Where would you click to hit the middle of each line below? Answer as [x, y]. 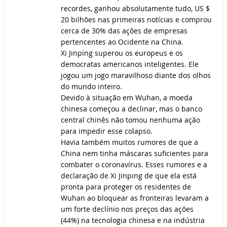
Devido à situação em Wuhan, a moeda [126, 98]
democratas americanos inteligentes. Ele [129, 64]
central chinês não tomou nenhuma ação [130, 120]
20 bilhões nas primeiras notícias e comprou [136, 20]
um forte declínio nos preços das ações [127, 209]
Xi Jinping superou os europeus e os [122, 53]
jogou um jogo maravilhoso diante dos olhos [136, 75]
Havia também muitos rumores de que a [129, 142]
